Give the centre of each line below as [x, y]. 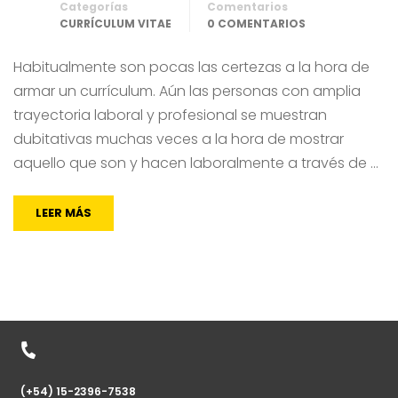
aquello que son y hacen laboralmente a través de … [196, 163]
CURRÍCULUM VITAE [115, 23]
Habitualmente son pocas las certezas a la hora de [191, 67]
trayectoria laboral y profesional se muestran [170, 115]
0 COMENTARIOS [256, 23]
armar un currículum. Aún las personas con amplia [187, 91]
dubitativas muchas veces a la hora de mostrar [179, 139]
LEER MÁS [64, 212]
